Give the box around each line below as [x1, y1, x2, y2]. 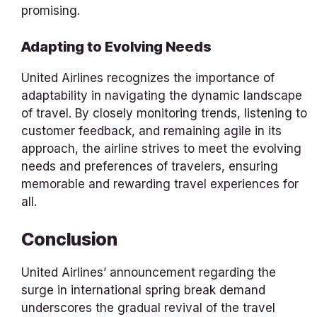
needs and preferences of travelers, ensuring [21, 158, 278, 173]
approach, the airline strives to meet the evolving [21, 141, 301, 156]
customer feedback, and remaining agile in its [21, 123, 282, 138]
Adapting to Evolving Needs [21, 38, 212, 55]
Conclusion [21, 229, 117, 250]
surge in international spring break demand [21, 283, 265, 298]
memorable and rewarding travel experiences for [21, 176, 299, 191]
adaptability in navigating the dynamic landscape [21, 88, 302, 103]
